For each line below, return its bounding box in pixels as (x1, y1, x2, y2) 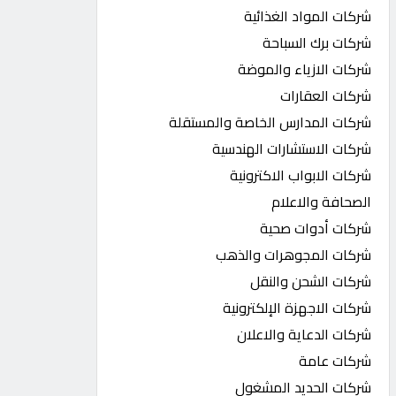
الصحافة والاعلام (271, 188, 372, 215)
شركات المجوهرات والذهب (216, 241, 372, 268)
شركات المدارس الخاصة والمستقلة (169, 109, 372, 135)
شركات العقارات (280, 82, 372, 109)
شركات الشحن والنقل (250, 268, 372, 294)
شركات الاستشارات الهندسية (212, 135, 372, 162)
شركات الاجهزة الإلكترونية (223, 294, 372, 321)
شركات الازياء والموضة (238, 56, 372, 82)
